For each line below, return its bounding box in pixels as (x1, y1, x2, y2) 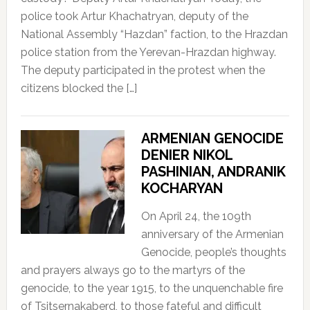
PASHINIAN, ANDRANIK (140, 163, 286, 180)
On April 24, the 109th (140, 209, 251, 223)
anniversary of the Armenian (140, 227, 284, 241)
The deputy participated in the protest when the (20, 63, 265, 77)
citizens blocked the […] (20, 81, 137, 95)
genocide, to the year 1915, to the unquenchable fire (20, 281, 283, 295)
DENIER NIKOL (140, 146, 232, 163)
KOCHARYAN (140, 179, 223, 197)
